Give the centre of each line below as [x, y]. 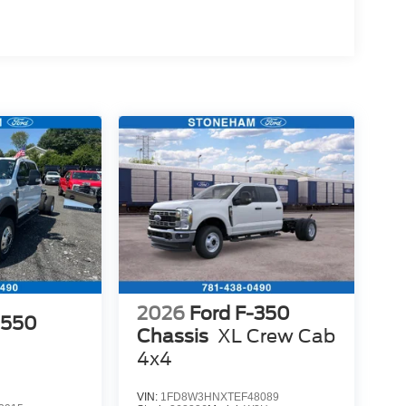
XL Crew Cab [276, 336]
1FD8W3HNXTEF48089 [219, 396]
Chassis [172, 336]
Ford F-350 [239, 313]
